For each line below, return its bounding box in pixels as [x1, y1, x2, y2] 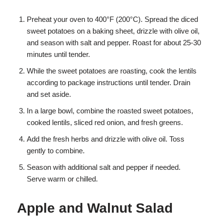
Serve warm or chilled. [27, 174, 98, 183]
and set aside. [27, 90, 71, 98]
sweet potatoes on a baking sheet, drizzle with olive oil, [27, 26, 200, 35]
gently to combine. [27, 146, 85, 155]
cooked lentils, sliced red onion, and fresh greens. [27, 118, 183, 127]
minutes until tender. [27, 50, 90, 58]
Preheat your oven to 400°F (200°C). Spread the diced [27, 15, 198, 23]
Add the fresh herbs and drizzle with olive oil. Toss [27, 134, 184, 143]
